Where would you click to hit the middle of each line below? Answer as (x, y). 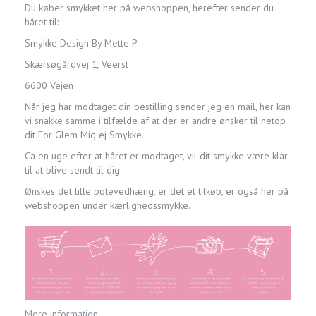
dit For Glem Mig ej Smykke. (84, 135)
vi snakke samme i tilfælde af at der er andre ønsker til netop (155, 121)
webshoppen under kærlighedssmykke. (108, 206)
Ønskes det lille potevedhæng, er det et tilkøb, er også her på (157, 192)
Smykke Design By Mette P (81, 43)
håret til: (42, 22)
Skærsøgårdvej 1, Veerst (77, 65)
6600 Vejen (49, 86)
